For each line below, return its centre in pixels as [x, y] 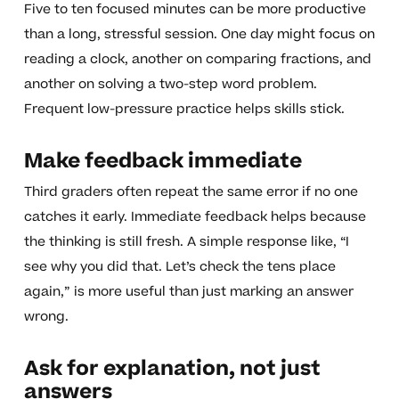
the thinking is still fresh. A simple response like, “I [186, 241]
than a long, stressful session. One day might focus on [199, 34]
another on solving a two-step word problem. [170, 84]
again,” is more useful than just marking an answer [188, 291]
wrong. [46, 316]
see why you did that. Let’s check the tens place [179, 266]
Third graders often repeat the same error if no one [191, 191]
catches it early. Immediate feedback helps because [195, 216]
